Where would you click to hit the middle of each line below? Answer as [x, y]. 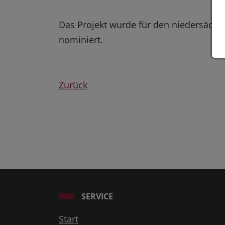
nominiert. [81, 40]
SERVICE [97, 197]
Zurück [73, 85]
